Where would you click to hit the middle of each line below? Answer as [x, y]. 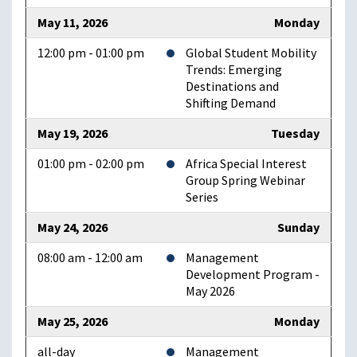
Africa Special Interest [246, 164]
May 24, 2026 [73, 228]
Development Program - [253, 275]
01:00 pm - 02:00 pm [91, 164]
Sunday [298, 228]
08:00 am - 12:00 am [90, 258]
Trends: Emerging [234, 70]
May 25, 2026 [73, 322]
